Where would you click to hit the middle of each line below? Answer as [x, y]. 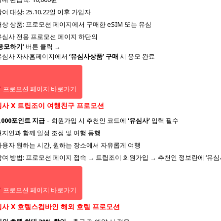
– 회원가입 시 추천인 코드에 [86, 120]
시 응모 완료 [137, 56]
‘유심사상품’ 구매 [94, 56]
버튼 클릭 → [42, 46]
